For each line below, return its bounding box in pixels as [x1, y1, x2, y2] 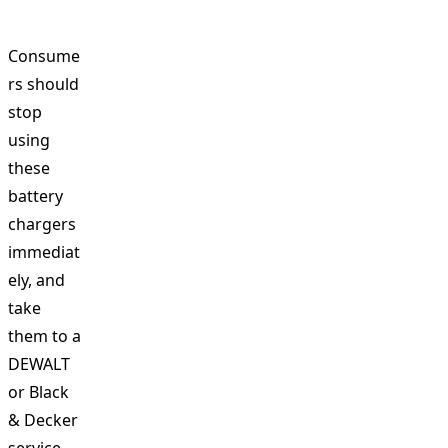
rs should [8, 73, 79, 95]
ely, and [8, 269, 65, 291]
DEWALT [8, 353, 70, 375]
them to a [8, 325, 81, 347]
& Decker [8, 409, 78, 431]
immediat [8, 241, 80, 263]
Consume [8, 45, 80, 67]
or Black [8, 381, 69, 403]
